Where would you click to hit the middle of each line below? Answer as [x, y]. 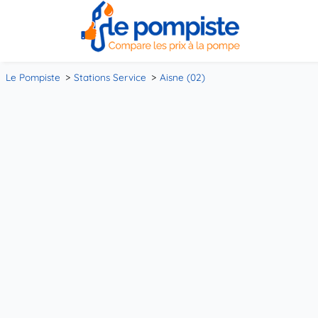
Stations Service [110, 77]
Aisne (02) [183, 77]
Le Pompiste [33, 77]
